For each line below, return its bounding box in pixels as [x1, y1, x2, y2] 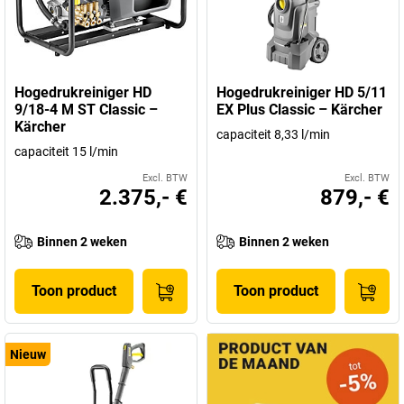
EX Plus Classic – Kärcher [216, 101, 382, 118]
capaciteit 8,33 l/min [216, 127, 330, 142]
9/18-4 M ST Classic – [14, 101, 158, 118]
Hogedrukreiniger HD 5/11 [216, 84, 387, 101]
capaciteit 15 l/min [14, 144, 118, 159]
